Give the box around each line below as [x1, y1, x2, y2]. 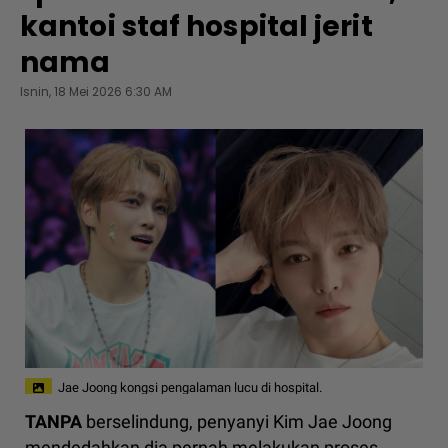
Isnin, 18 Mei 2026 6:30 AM [20, 83, 172, 100]
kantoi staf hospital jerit [20, 7, 373, 46]
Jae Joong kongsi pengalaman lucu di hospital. [58, 379, 322, 395]
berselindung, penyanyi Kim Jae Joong [82, 411, 392, 433]
